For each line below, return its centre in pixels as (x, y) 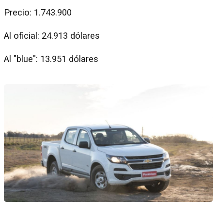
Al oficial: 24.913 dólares (53, 36)
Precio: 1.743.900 (39, 13)
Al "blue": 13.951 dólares (51, 59)
